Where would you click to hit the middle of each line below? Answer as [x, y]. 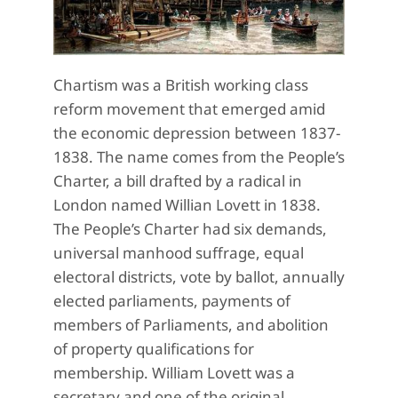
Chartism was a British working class [181, 85]
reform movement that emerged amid [189, 109]
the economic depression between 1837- [197, 133]
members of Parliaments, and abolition [191, 325]
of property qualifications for [154, 349]
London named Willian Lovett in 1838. [187, 205]
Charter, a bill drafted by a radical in [178, 181]
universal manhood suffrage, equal [179, 253]
